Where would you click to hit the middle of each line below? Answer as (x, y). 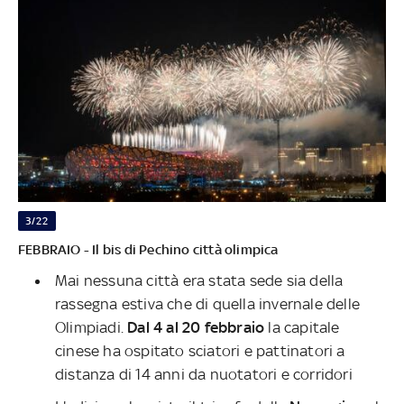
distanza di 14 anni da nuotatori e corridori (204, 374)
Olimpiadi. (89, 327)
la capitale (302, 327)
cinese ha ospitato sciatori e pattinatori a (200, 350)
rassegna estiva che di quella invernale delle (208, 303)
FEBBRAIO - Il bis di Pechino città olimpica (148, 249)
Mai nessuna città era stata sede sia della (199, 280)
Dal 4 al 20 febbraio (194, 327)
